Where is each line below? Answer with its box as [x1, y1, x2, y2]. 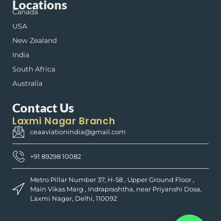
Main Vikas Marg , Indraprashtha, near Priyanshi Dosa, [30, 184, 202, 193]
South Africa [12, 64, 55, 74]
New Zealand [12, 36, 57, 45]
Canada [12, 7, 38, 16]
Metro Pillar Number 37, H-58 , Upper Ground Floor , [30, 175, 195, 184]
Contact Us [12, 100, 74, 115]
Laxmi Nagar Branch [12, 114, 115, 128]
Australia [12, 78, 42, 88]
